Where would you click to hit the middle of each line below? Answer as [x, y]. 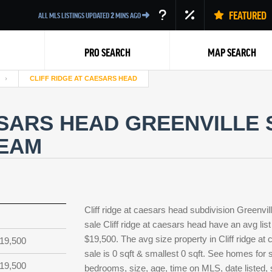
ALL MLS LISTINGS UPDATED [74, 15]
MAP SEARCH [232, 52]
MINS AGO [128, 15]
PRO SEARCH [107, 52]
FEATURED [246, 15]
